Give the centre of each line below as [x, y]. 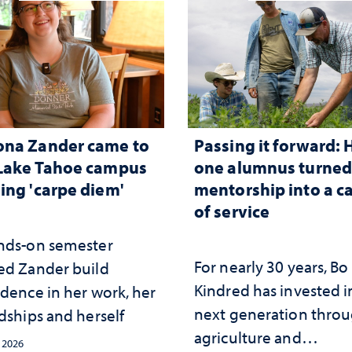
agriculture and [248, 337]
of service [232, 211]
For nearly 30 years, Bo [271, 267]
